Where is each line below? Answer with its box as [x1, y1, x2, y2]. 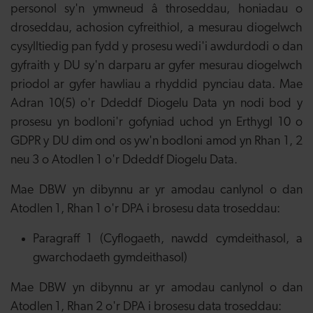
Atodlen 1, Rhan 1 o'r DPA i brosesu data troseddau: [10, 203, 280, 216]
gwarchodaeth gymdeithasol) [33, 252, 187, 265]
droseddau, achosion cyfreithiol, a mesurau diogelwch [10, 22, 303, 35]
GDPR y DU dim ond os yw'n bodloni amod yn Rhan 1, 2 [10, 135, 303, 148]
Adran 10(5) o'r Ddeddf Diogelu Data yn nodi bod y [10, 97, 303, 110]
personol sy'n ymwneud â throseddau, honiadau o [10, 3, 303, 16]
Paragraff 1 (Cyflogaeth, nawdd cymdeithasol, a [33, 233, 303, 246]
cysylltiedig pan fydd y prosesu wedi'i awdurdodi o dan [10, 41, 303, 54]
